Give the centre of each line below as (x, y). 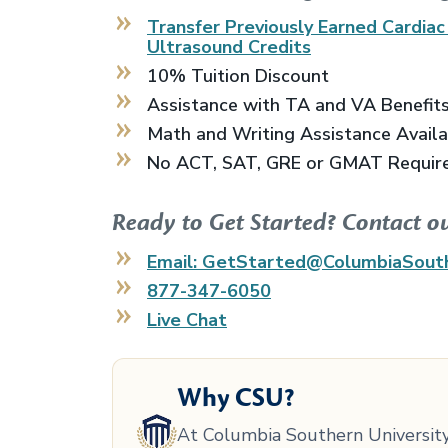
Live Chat (187, 319)
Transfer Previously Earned (264, 26)
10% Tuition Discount (238, 75)
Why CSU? (236, 398)
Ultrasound (195, 46)
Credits (277, 46)
